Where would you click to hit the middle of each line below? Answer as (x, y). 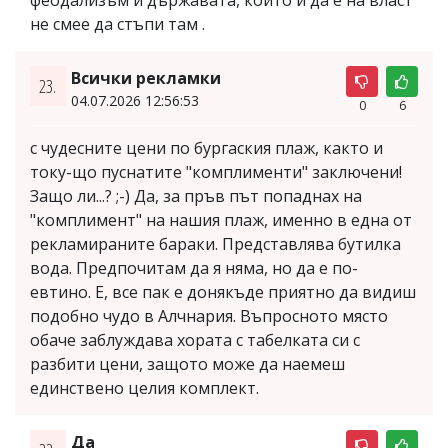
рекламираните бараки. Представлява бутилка (215, 243)
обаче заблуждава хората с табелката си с (195, 339)
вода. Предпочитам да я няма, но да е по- (194, 267)
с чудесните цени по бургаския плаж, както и (206, 147)
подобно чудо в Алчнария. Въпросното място (209, 315)
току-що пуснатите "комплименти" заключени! (216, 171)
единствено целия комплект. (144, 387)
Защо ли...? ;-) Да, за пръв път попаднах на (196, 195)
